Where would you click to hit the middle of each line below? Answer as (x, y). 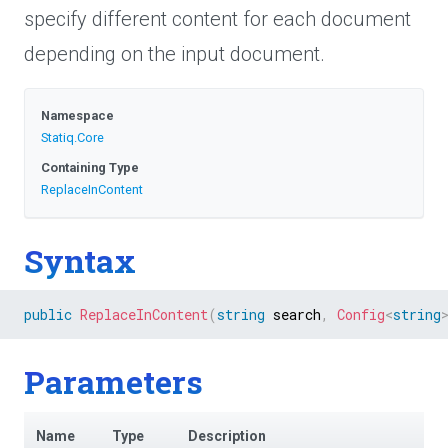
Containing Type (90, 167)
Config (361, 315)
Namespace (77, 115)
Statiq (57, 137)
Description (227, 435)
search (293, 315)
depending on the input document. (174, 54)
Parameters (113, 382)
